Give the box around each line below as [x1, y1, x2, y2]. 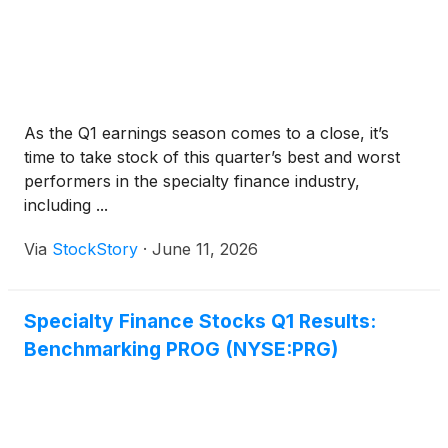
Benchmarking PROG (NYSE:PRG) [24, 337, 338, 362]
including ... [24, 195, 108, 216]
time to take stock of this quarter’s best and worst [24, 147, 400, 168]
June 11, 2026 [152, 239, 258, 260]
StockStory [52, 239, 138, 260]
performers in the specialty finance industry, [24, 171, 360, 192]
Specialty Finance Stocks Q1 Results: [24, 309, 376, 334]
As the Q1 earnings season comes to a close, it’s [24, 123, 389, 144]
